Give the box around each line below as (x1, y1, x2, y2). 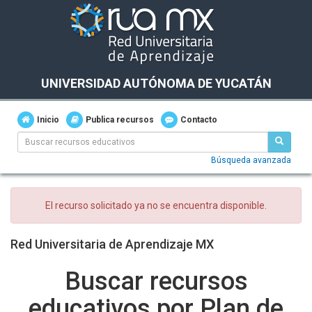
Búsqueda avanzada (211, 155, 291, 165)
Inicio (37, 115, 59, 125)
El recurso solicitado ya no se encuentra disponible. (45, 200, 267, 211)
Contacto (180, 115, 217, 125)
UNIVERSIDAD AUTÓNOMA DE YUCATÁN (40, 76, 272, 91)
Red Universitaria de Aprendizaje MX (10, 237, 214, 251)
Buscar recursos (64, 267, 248, 296)
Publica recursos (86, 115, 154, 125)
